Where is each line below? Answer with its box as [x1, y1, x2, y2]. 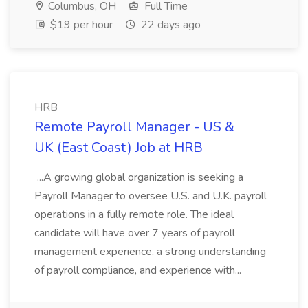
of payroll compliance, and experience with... [34, 263, 244, 278]
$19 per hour [47, 17, 113, 32]
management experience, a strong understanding [34, 244, 266, 259]
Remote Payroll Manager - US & [34, 118, 234, 136]
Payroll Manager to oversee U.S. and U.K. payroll [34, 188, 267, 203]
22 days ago [138, 17, 201, 32]
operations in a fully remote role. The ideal [34, 207, 234, 222]
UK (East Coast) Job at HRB [34, 138, 203, 157]
